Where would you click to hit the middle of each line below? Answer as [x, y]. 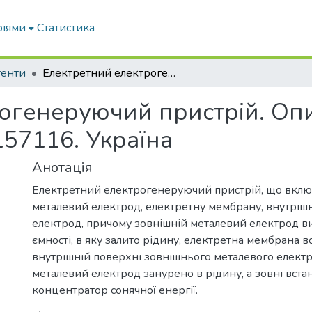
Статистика [66, 28]
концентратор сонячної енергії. [115, 290]
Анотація [62, 167]
